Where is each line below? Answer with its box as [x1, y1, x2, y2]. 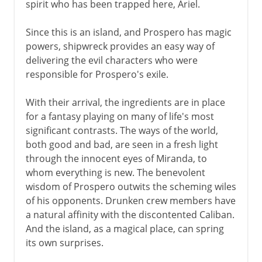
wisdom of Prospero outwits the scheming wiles [25, 180, 236, 193]
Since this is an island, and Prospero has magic [25, 25, 232, 39]
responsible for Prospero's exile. [25, 67, 168, 81]
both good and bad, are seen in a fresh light [25, 137, 218, 151]
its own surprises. [25, 236, 104, 249]
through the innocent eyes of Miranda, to [25, 151, 207, 165]
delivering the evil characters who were [25, 53, 198, 67]
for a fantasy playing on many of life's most [25, 109, 214, 123]
